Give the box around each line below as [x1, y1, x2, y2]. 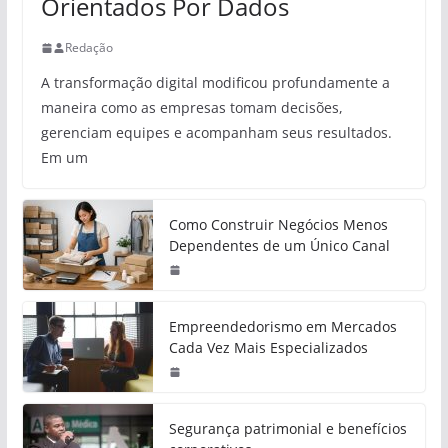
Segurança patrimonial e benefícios [168, 419, 407, 439]
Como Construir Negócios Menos [168, 215, 388, 235]
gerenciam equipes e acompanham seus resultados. [40, 123, 392, 143]
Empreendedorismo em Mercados [168, 317, 397, 337]
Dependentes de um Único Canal [168, 236, 390, 256]
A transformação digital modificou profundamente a [40, 73, 390, 93]
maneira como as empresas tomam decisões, [40, 98, 343, 118]
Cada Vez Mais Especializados [168, 338, 368, 358]
